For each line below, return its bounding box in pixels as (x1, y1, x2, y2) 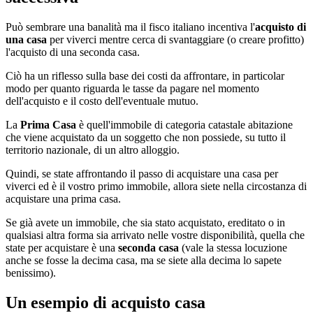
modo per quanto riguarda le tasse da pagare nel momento (6, 82, 259, 94)
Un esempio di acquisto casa (6, 293, 205, 312)
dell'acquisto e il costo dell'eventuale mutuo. (6, 94, 198, 107)
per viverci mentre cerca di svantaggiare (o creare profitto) (47, 33, 304, 45)
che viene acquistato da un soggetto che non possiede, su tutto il (6, 131, 286, 143)
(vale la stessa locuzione (179, 241, 287, 254)
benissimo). (6, 266, 56, 279)
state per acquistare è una (6, 241, 118, 254)
